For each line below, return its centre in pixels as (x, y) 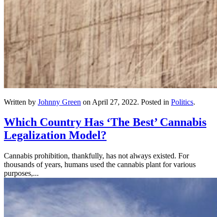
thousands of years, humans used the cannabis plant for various (100, 165)
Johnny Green (59, 102)
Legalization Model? (55, 135)
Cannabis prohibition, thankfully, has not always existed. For (96, 156)
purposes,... (21, 173)
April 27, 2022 (115, 102)
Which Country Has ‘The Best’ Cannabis (105, 122)
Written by (21, 102)
